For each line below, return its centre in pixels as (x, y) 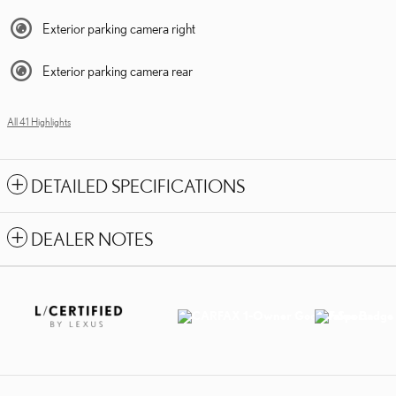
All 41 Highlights (39, 121)
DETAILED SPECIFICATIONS (138, 186)
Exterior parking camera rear (118, 70)
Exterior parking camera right (119, 28)
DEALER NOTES (92, 239)
